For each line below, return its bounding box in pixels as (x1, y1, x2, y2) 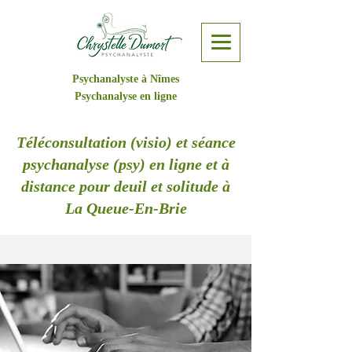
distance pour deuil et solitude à (21, 178, 230, 195)
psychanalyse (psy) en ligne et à (22, 156, 229, 173)
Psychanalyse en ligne (74, 90, 177, 102)
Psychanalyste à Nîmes (71, 73, 179, 85)
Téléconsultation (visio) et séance (16, 134, 236, 151)
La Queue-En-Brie (64, 200, 187, 217)
